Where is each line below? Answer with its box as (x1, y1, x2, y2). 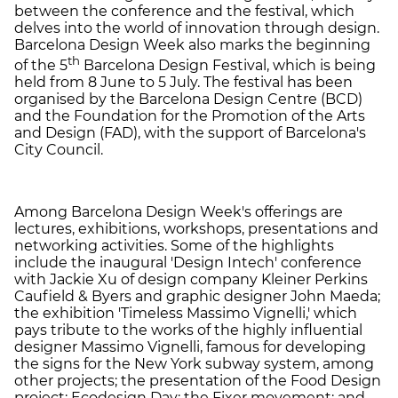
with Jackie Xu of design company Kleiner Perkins (14, 271, 368, 289)
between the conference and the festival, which (14, 2, 354, 20)
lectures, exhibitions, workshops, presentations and (14, 220, 378, 238)
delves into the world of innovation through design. (14, 19, 379, 36)
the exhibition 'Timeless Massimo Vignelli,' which (14, 305, 357, 322)
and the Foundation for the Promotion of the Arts (14, 107, 365, 125)
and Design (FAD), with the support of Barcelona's (14, 124, 366, 142)
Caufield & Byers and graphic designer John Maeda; (14, 288, 380, 306)
